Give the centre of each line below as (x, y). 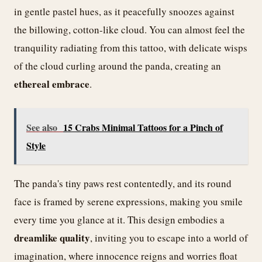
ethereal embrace (52, 84)
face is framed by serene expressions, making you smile (128, 201)
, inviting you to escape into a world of (169, 237)
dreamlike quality (52, 237)
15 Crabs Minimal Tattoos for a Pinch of (143, 127)
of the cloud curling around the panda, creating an (118, 66)
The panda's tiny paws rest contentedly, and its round (123, 183)
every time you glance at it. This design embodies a (119, 219)
